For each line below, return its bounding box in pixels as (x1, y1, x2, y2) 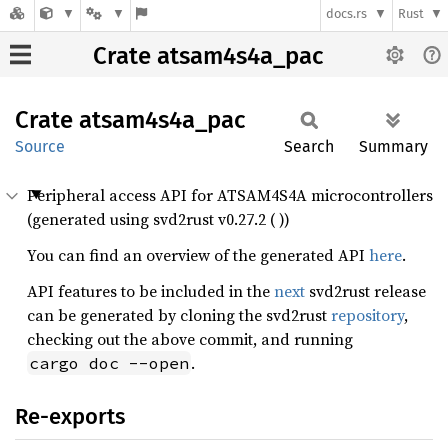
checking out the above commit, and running (27, 328, 353, 350)
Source (15, 137, 65, 156)
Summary (359, 137, 428, 156)
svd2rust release (305, 280, 426, 302)
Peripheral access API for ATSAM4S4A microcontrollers (27, 184, 433, 206)
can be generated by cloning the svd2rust (27, 304, 331, 326)
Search (284, 137, 334, 156)
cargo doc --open (29, 353, 189, 373)
